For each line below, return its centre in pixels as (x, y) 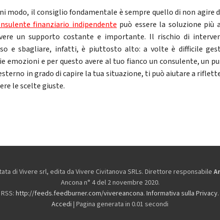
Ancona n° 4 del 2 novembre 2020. (110, 183)
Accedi (62, 205)
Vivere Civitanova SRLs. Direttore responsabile (145, 172)
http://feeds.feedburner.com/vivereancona (80, 194)
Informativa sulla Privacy (182, 194)
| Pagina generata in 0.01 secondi (120, 205)
